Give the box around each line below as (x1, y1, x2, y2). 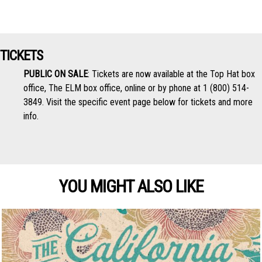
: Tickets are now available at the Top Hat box (88, 68, 255, 80)
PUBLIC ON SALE (23, 68, 88, 80)
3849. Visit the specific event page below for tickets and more (23, 96, 253, 108)
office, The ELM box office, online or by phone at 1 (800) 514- (23, 82, 249, 94)
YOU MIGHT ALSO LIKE (58, 176, 204, 197)
